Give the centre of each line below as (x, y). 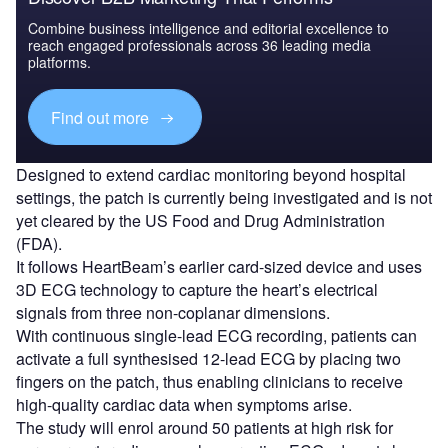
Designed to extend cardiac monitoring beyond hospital (211, 175)
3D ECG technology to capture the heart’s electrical (197, 290)
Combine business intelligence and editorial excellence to (208, 28)
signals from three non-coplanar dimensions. (173, 313)
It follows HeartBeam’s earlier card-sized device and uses (219, 267)
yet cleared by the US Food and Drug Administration (200, 221)
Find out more (102, 117)
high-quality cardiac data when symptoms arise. (184, 405)
